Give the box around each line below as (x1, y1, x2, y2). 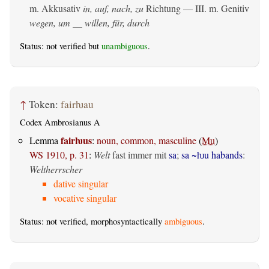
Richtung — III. (144, 1, 209, 14)
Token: (29, 97, 61, 112)
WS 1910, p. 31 (29, 148, 89, 161)
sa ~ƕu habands (181, 148, 243, 161)
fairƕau (61, 97, 94, 112)
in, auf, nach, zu (83, 1, 144, 14)
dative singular (53, 177, 108, 190)
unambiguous (101, 40, 148, 52)
